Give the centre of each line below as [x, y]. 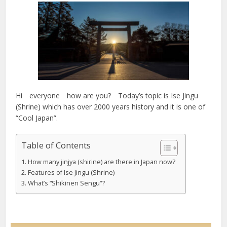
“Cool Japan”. [37, 118]
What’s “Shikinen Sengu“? [66, 183]
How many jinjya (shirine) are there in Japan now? [101, 162]
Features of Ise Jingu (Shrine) [71, 172]
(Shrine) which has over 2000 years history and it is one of [111, 106]
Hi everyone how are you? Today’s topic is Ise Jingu [107, 95]
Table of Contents [56, 145]
